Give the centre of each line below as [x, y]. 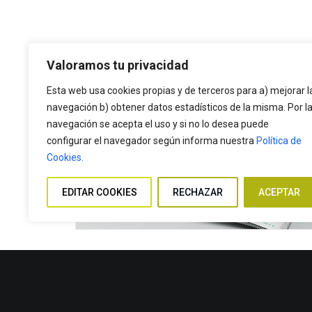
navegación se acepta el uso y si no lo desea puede [158, 124]
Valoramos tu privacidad [118, 65]
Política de [279, 141]
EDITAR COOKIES [99, 192]
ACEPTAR [280, 192]
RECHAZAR [197, 192]
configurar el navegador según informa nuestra [151, 141]
